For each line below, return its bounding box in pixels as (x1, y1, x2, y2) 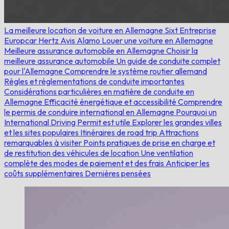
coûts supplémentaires (4, 168, 85, 178)
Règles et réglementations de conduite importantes (4, 76, 185, 86)
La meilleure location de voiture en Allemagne (4, 25, 165, 35)
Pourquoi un (176, 106, 217, 117)
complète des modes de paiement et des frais (4, 157, 166, 168)
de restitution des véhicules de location (4, 147, 141, 158)
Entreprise (179, 25, 216, 35)
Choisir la (166, 45, 198, 56)
